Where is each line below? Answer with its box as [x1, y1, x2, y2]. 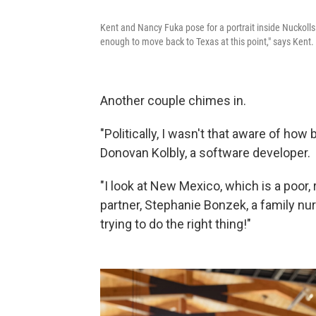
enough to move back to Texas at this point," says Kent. [100, 36, 314, 47]
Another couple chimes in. [100, 93, 246, 108]
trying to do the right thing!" [100, 217, 251, 231]
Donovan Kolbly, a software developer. [100, 145, 310, 160]
